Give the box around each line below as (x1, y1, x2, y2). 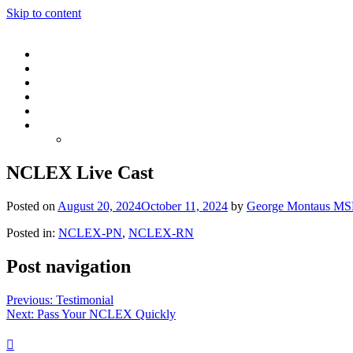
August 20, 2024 (58, 199, 141, 213)
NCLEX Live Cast (6, 162, 154, 183)
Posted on (6, 199, 58, 213)
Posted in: (6, 225, 58, 240)
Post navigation (6, 255, 131, 277)
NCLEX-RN (128, 225, 194, 240)
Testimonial (56, 292, 113, 307)
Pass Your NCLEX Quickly (37, 307, 176, 321)
